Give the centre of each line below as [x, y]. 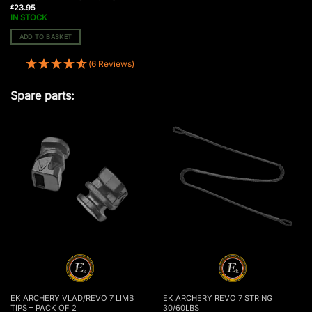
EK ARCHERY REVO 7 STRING [217, 298]
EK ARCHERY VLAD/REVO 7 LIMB [72, 298]
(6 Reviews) [111, 63]
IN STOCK [29, 18]
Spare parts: [42, 95]
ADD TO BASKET [46, 37]
